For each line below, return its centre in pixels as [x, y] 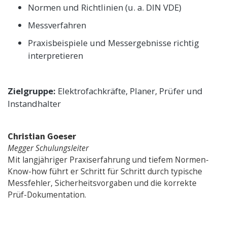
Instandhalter [34, 103]
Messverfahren [57, 25]
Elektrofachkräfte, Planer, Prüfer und [129, 91]
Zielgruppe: [32, 91]
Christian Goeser [42, 136]
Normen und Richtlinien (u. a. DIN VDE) [105, 7]
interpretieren [55, 55]
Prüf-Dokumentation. [47, 195]
